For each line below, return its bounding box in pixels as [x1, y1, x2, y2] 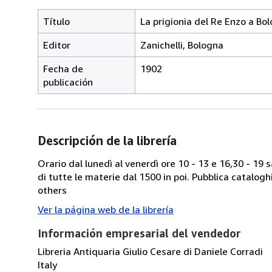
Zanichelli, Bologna [140, 38, 223, 51]
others [38, 183, 67, 196]
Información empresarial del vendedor [38, 226, 241, 240]
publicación [43, 75, 93, 88]
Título [43, 15, 70, 27]
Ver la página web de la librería [38, 203, 174, 216]
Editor [43, 38, 70, 51]
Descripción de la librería [38, 133, 177, 148]
